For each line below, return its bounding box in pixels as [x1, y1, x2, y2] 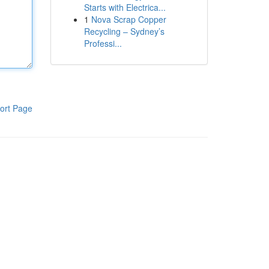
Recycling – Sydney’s [83, 25, 165, 37]
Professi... [83, 37, 122, 49]
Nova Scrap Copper [91, 13, 166, 25]
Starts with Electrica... [83, 1, 166, 13]
